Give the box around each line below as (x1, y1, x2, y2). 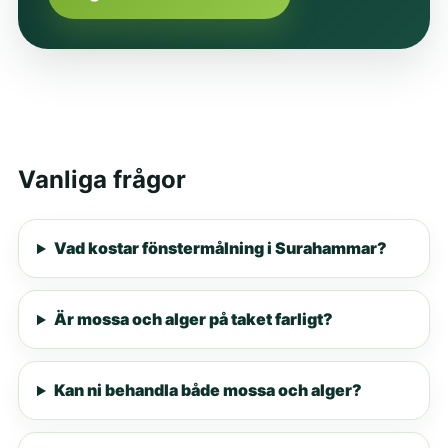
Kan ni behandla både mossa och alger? (53, 380, 362, 401)
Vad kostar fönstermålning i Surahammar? (53, 238, 387, 259)
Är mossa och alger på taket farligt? (53, 309, 333, 330)
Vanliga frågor (17, 165, 186, 195)
